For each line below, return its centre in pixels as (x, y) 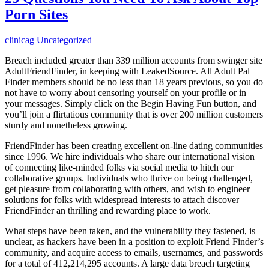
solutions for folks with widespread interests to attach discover (122, 199)
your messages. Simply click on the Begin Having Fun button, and (131, 103)
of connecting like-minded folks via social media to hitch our (119, 167)
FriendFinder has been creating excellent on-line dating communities (134, 145)
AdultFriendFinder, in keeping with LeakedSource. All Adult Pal (127, 71)
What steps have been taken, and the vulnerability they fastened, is (130, 231)
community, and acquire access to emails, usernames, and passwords (134, 252)
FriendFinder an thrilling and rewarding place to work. (108, 210)
